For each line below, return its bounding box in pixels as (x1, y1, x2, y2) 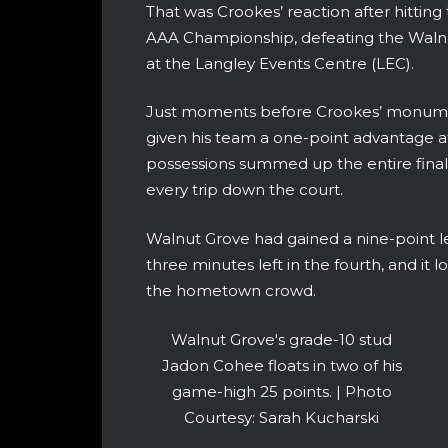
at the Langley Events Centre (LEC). (146, 53, 414, 73)
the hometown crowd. (146, 280, 316, 300)
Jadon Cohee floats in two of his (161, 356, 402, 376)
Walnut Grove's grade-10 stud (171, 330, 392, 350)
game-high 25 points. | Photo (171, 382, 392, 402)
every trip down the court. (146, 180, 343, 200)
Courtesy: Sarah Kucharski (184, 408, 379, 428)
